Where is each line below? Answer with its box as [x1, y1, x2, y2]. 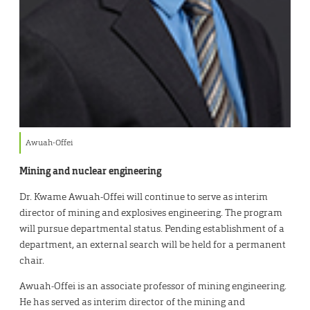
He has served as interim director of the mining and [19, 295, 245, 309]
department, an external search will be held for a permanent [19, 238, 286, 251]
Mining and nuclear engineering [19, 165, 161, 178]
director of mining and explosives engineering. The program [19, 206, 282, 219]
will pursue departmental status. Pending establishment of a [19, 222, 284, 235]
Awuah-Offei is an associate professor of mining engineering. [19, 280, 286, 293]
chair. [19, 254, 44, 267]
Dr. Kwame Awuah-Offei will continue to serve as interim [19, 190, 268, 203]
